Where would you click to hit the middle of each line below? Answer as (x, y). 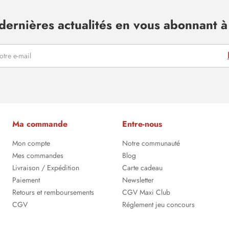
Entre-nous (142, 124)
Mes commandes (38, 156)
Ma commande (40, 124)
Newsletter (138, 180)
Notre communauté (151, 143)
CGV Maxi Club (146, 192)
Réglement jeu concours (158, 205)
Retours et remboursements (53, 192)
